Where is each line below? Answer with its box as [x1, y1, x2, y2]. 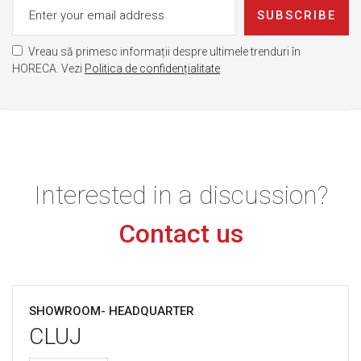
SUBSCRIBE [257, 8, 336, 23]
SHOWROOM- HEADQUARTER [29, 304, 194, 319]
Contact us [118, 218, 243, 250]
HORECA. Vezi [12, 62, 85, 76]
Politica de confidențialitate [85, 62, 220, 76]
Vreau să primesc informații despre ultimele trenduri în [28, 45, 301, 59]
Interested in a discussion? [33, 180, 328, 211]
